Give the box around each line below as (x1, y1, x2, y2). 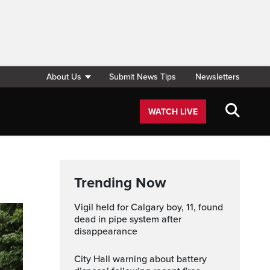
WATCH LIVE (148, 107, 198, 117)
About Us (46, 72, 82, 82)
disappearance (74, 225, 137, 237)
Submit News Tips (109, 72, 176, 82)
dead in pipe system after (74, 213, 181, 225)
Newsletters (195, 72, 240, 82)
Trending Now (74, 174, 166, 192)
